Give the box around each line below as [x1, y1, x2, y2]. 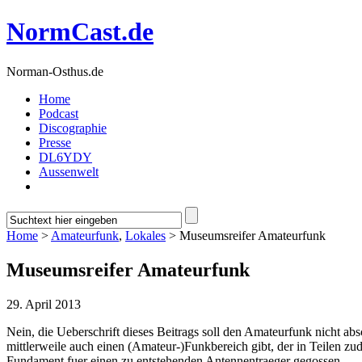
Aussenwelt [39, 164, 99, 179]
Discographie [39, 120, 107, 135]
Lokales [125, 228, 166, 242]
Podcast [39, 106, 78, 120]
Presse [39, 135, 71, 149]
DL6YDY [39, 149, 92, 164]
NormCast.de [6, 17, 154, 47]
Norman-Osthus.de [6, 64, 103, 78]
